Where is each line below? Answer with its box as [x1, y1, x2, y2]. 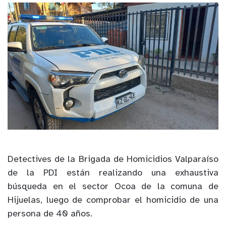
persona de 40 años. [8, 209, 92, 219]
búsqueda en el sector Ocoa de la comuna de [8, 182, 218, 192]
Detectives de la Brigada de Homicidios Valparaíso [8, 155, 218, 165]
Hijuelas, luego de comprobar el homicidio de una [8, 196, 218, 206]
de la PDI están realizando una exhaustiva [8, 168, 218, 179]
